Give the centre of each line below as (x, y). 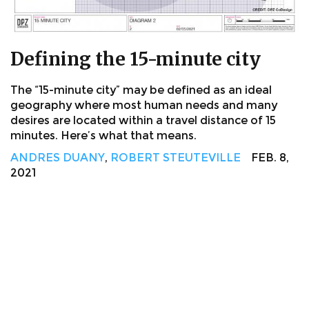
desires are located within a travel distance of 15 (143, 120)
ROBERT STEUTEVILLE (176, 157)
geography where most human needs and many (144, 105)
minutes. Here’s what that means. (103, 135)
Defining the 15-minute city (136, 59)
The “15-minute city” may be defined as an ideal (141, 90)
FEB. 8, (270, 157)
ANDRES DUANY (58, 157)
